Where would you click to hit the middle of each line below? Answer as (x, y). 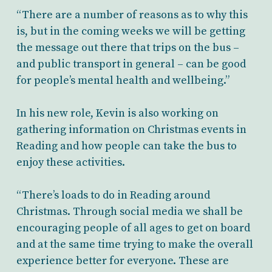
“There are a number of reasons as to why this (132, 15)
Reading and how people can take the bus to (126, 146)
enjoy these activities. (70, 162)
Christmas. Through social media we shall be (129, 212)
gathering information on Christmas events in (131, 130)
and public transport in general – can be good (131, 64)
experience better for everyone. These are (122, 261)
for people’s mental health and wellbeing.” (123, 80)
